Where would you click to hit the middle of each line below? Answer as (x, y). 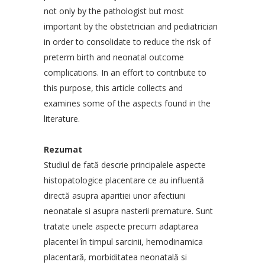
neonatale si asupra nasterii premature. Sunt (128, 211)
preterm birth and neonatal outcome (114, 57)
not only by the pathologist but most (114, 11)
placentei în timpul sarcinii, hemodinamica (123, 242)
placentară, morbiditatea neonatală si (115, 257)
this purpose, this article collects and (113, 88)
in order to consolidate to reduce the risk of (127, 42)
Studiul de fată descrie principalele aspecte (125, 165)
